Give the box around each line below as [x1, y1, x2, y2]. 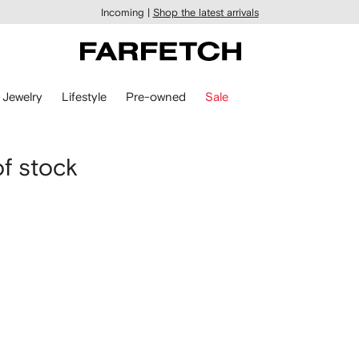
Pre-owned [126, 90, 186, 103]
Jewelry [2, 90, 42, 103]
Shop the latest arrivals [152, 6, 259, 18]
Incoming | [100, 6, 150, 18]
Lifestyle [62, 90, 107, 103]
